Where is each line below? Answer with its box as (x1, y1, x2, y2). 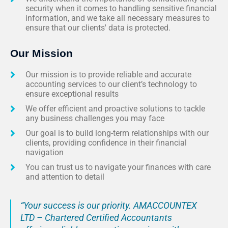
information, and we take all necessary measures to (25, 13, 210, 23)
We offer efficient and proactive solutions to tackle (25, 104, 205, 114)
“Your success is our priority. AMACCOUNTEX (20, 201, 197, 211)
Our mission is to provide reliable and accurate (25, 70, 191, 80)
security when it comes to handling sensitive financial (25, 4, 217, 14)
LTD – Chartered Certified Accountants (20, 213, 172, 223)
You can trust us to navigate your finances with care (25, 162, 211, 173)
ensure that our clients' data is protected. (25, 23, 170, 33)
